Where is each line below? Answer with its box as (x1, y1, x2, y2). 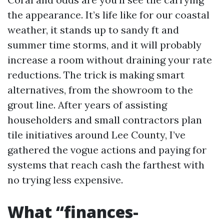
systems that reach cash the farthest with (7, 158, 204, 171)
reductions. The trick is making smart (7, 68, 184, 81)
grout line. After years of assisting (7, 98, 167, 111)
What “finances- (7, 201, 138, 222)
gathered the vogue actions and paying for (7, 143, 206, 156)
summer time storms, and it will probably (7, 38, 201, 51)
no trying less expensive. (7, 173, 123, 186)
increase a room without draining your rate (7, 53, 212, 66)
